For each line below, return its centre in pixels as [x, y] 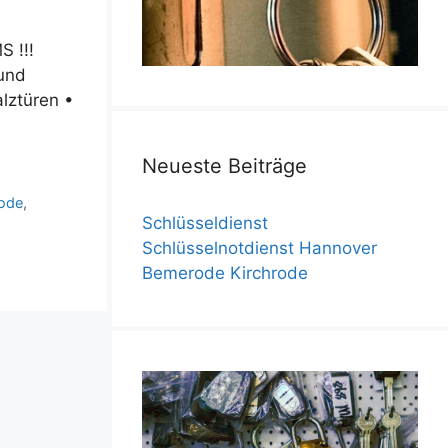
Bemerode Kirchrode [225, 273]
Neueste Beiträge [224, 166]
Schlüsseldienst [205, 223]
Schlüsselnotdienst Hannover [259, 248]
